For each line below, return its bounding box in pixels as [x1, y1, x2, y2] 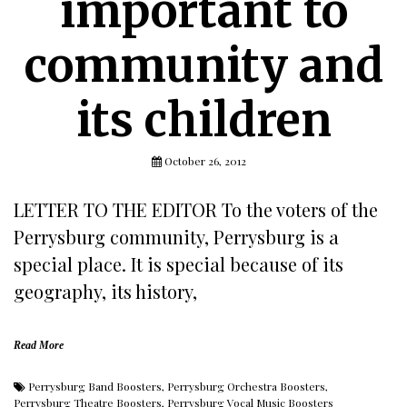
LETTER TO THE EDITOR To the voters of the [14, 197, 378, 222]
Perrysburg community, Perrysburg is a [14, 224, 339, 249]
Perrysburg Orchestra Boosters [167, 379, 325, 393]
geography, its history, [14, 279, 197, 303]
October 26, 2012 [164, 154, 246, 168]
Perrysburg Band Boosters [28, 379, 162, 393]
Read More [14, 339, 64, 352]
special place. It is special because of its [14, 252, 343, 276]
